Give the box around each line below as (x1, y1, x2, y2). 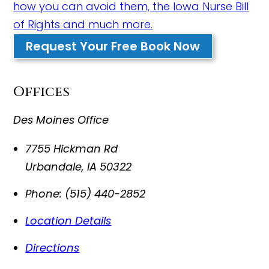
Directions (25, 240, 80, 255)
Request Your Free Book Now (26, 38, 201, 55)
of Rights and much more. (13, 17, 153, 32)
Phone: (25, 186, 62, 201)
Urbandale (25, 159, 82, 174)
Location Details (25, 213, 112, 228)
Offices (13, 83, 70, 101)
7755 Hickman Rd (25, 141, 118, 156)
